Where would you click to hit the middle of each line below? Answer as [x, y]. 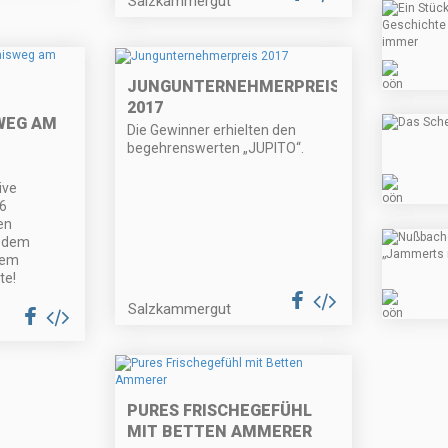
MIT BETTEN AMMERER [220, 431]
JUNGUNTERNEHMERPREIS [234, 86]
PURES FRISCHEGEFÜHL [220, 410]
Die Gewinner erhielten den [212, 129]
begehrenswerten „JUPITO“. [216, 147]
